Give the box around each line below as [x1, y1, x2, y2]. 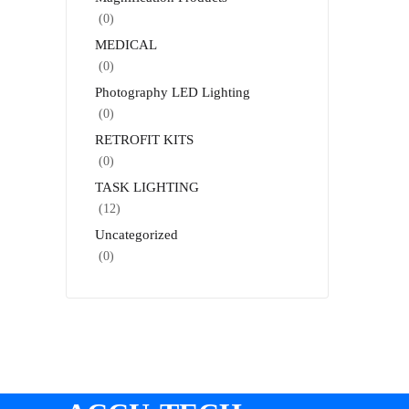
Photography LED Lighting [95, 84, 250, 100]
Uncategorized [95, 226, 178, 242]
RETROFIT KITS [95, 131, 194, 147]
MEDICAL [95, 37, 157, 52]
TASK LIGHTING [95, 179, 199, 194]
